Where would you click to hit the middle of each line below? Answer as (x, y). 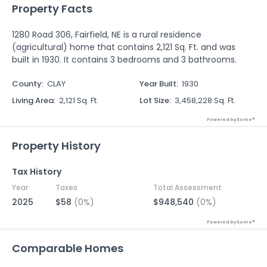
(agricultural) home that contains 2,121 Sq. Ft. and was (124, 47)
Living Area (33, 100)
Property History (56, 146)
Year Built (158, 84)
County (27, 84)
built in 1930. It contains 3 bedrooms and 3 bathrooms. (124, 60)
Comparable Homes (68, 248)
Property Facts (52, 9)
